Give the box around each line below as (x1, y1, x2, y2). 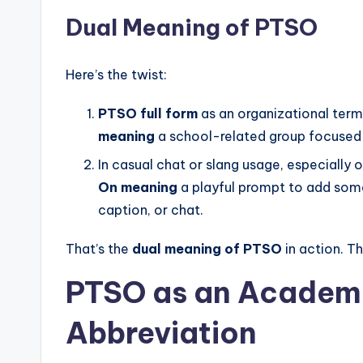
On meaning (98, 178, 177, 195)
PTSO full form (98, 105, 198, 122)
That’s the (66, 240, 132, 257)
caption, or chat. (98, 201, 203, 218)
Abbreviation (66, 314, 257, 352)
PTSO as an (66, 273, 237, 311)
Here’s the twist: (66, 66, 167, 83)
